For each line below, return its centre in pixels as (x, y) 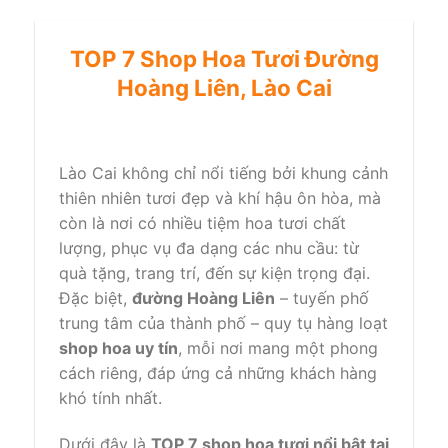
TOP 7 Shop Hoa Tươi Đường (224, 58)
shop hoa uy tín (118, 348)
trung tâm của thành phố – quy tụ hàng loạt (223, 323)
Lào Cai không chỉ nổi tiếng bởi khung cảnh (223, 173)
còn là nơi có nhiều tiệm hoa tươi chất (202, 223)
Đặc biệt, (95, 298)
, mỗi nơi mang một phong (278, 348)
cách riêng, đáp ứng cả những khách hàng (218, 373)
